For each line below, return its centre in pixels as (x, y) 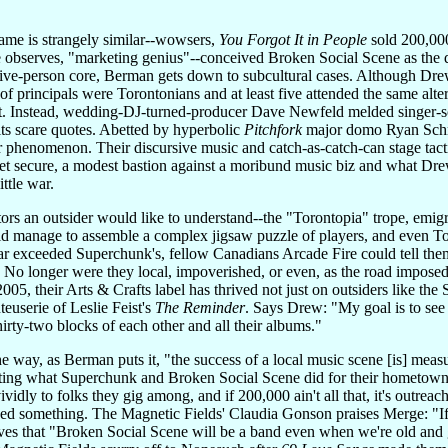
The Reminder (200, 307)
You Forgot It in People (293, 39)
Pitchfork (273, 129)
